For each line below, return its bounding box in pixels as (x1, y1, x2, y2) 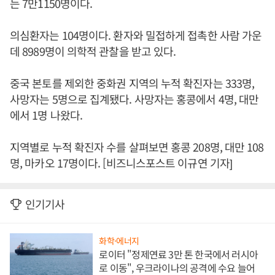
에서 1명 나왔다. (10, 107, 85, 123)
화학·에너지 (99, 234, 139, 247)
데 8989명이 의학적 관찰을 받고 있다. (10, 43, 179, 60)
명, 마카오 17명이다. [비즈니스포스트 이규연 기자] (10, 155, 233, 171)
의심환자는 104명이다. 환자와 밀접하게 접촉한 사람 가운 (10, 27, 262, 44)
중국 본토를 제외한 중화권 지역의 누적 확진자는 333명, (10, 75, 255, 91)
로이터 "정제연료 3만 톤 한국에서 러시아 (99, 247, 258, 262)
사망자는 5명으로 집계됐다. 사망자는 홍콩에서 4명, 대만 (10, 91, 259, 107)
